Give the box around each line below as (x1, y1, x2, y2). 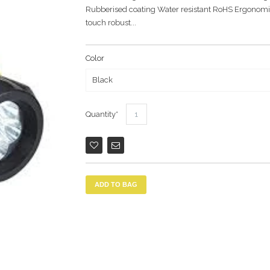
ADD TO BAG (94, 181, 137, 188)
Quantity (85, 110, 116, 119)
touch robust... (85, 18, 136, 27)
